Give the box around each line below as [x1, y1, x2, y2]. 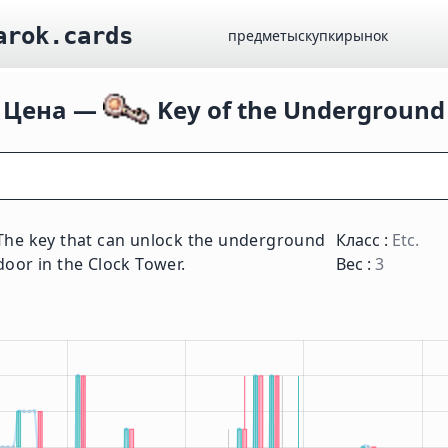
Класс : [336, 229, 392, 251]
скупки [298, 26, 344, 45]
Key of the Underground [151, 92, 445, 126]
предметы [228, 26, 298, 45]
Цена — [3, 92, 103, 126]
